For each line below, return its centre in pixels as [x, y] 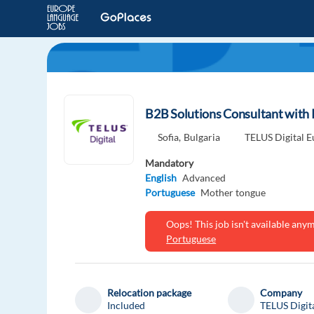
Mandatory [170, 163]
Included [127, 306]
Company [281, 293]
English [161, 178]
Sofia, [170, 137]
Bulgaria [202, 137]
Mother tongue [233, 193]
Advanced [204, 178]
